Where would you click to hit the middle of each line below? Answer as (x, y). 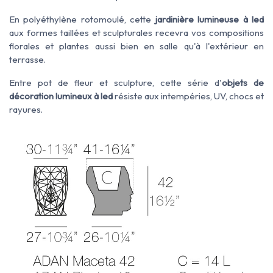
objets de (243, 83)
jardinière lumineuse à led (210, 19)
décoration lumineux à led (62, 96)
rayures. (26, 110)
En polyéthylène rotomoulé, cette (82, 19)
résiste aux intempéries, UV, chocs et (189, 96)
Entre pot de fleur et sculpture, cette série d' (115, 83)
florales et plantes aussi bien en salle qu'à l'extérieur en (136, 46)
